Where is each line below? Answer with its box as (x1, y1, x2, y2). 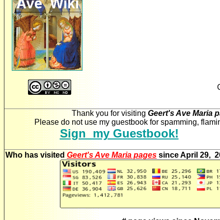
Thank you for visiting (71, 109, 148, 117)
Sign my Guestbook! (59, 127, 179, 140)
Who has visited (5, 151, 67, 159)
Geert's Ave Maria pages (67, 151, 157, 159)
